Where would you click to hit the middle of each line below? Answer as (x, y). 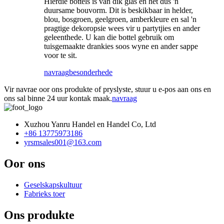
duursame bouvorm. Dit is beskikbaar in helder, (118, 10)
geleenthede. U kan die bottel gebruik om (109, 37)
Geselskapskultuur (53, 184)
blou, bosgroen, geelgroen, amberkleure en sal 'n (120, 19)
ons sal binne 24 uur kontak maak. (58, 98)
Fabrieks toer (44, 193)
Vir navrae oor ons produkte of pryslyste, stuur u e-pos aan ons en (107, 89)
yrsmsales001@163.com (63, 142)
